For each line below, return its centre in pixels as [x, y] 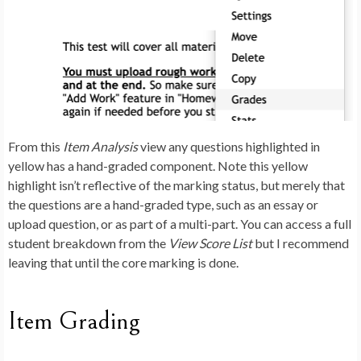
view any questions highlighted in [229, 147]
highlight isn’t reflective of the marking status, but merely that [176, 185]
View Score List [210, 243]
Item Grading [74, 322]
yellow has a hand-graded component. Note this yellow [158, 166]
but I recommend [301, 243]
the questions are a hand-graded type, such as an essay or [163, 205]
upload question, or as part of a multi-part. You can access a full [180, 224]
